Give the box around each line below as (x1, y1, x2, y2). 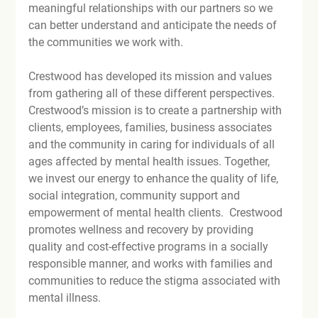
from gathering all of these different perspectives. (28, 86, 278, 100)
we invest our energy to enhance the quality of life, (28, 171, 282, 185)
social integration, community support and (28, 188, 243, 202)
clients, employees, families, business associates (28, 120, 275, 134)
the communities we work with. (28, 35, 184, 49)
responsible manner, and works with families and (28, 256, 276, 270)
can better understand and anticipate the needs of (28, 18, 280, 32)
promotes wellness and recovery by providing (28, 222, 257, 236)
